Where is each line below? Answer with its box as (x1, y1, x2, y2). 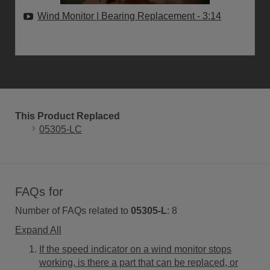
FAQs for (15, 185, 63, 198)
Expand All (15, 225, 61, 235)
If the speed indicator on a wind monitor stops (39, 244, 231, 254)
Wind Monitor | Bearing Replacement (37, 11, 197, 21)
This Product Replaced (15, 111, 120, 121)
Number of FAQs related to (15, 206, 131, 216)
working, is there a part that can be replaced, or (39, 257, 238, 268)
